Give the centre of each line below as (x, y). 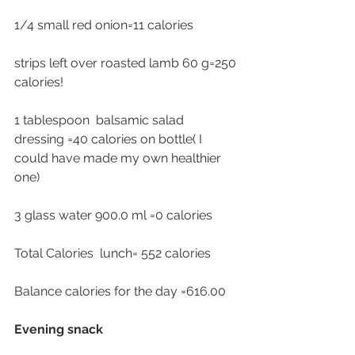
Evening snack (59, 330)
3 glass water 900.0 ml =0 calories (115, 216)
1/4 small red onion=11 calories (105, 25)
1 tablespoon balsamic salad (101, 120)
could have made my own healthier (119, 158)
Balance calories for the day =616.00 (120, 292)
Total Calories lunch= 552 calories (114, 254)
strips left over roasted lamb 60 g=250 (127, 63)
